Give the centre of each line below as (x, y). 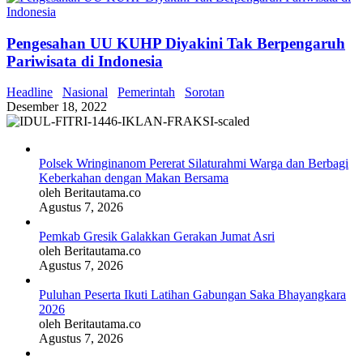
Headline (30, 92)
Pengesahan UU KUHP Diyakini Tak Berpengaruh (176, 43)
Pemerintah (146, 92)
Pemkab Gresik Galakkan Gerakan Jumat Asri (157, 237)
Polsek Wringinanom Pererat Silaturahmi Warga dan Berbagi (194, 164)
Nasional (85, 92)
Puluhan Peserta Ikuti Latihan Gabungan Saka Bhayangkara (192, 295)
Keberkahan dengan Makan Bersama (134, 178)
